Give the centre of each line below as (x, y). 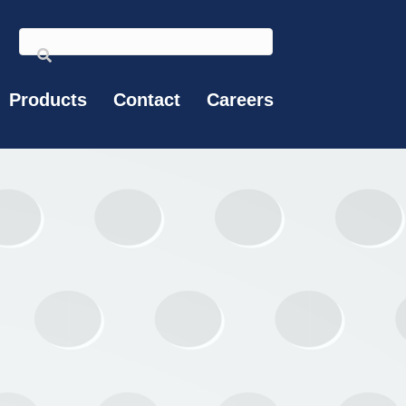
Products (48, 100)
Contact (147, 100)
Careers (240, 100)
